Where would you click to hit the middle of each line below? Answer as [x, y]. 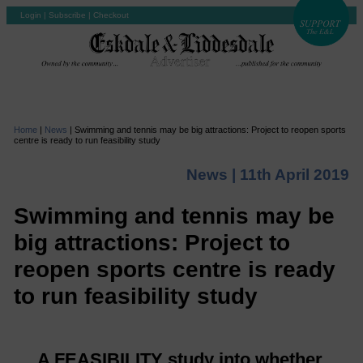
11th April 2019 [295, 174]
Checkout [111, 15]
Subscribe [67, 15]
